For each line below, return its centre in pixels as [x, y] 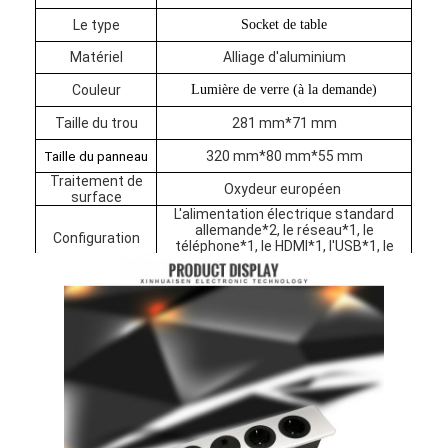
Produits [86, 377]
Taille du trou [96, 122]
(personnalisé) [347, 262]
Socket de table [284, 24]
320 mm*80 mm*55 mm [284, 155]
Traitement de [96, 180]
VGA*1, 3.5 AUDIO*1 [245, 261]
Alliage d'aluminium [284, 56]
